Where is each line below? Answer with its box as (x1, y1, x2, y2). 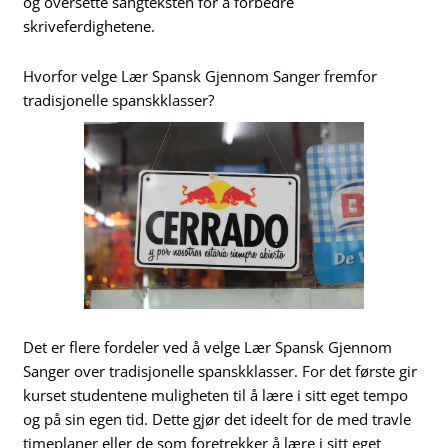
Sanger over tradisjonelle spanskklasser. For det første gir (23, 360, 418, 381)
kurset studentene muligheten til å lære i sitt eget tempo (23, 384, 409, 405)
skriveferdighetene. (23, 16, 156, 37)
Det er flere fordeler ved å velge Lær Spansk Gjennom (23, 336, 393, 357)
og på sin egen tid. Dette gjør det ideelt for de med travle (23, 408, 412, 429)
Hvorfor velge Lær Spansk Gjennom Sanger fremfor (23, 65, 378, 86)
